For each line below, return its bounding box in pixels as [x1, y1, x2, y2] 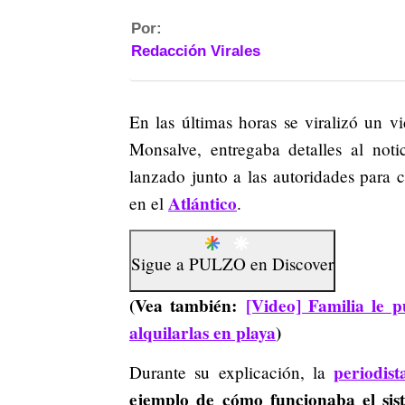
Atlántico [168, 191, 237, 216]
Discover [272, 252, 334, 276]
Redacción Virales [131, 42, 260, 60]
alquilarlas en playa [129, 320, 276, 346]
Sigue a [131, 252, 189, 276]
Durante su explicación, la [129, 361, 334, 384]
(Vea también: [129, 293, 246, 319]
